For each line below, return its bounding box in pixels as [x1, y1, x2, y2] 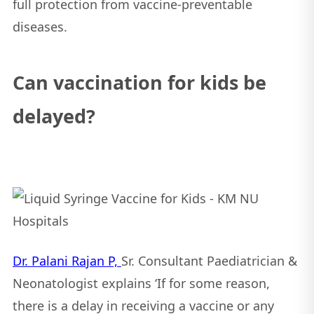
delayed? [12, 103, 95, 130]
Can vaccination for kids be [12, 69, 266, 96]
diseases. [12, 18, 67, 36]
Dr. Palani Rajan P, [12, 252, 121, 270]
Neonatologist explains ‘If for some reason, [12, 275, 270, 292]
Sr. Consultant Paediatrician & [121, 252, 297, 270]
